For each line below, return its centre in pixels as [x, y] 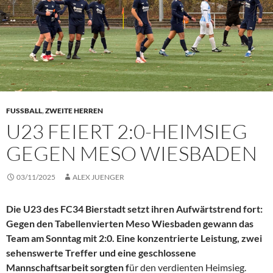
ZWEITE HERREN [74, 111]
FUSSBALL [24, 111]
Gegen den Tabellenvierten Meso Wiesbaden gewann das [130, 224]
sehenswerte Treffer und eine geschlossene [101, 253]
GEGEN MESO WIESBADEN [132, 154]
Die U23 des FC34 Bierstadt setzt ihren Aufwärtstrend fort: [134, 209]
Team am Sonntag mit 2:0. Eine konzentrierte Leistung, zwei [134, 238]
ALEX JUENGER [98, 177]
